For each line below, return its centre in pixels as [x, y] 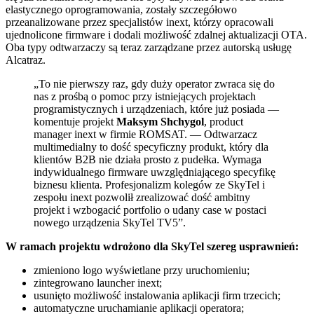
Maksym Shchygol [160, 121]
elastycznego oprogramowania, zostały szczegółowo [121, 9]
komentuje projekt [75, 121]
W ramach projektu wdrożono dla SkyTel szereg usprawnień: [152, 246]
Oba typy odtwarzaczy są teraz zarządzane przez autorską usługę [149, 47]
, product [224, 121]
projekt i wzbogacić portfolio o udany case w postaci [150, 210]
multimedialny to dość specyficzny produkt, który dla [151, 146]
